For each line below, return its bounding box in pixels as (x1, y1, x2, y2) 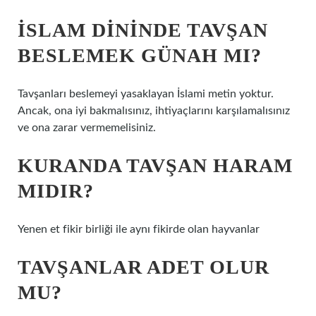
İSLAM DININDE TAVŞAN (18, 19, 268, 41)
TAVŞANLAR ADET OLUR (18, 256, 269, 278)
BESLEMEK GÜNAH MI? (18, 44, 262, 66)
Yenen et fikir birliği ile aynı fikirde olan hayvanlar (18, 224, 260, 235)
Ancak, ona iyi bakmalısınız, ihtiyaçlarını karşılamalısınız (18, 105, 290, 116)
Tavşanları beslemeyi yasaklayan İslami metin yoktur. (18, 88, 274, 99)
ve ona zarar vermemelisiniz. (18, 122, 156, 133)
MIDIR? (18, 180, 94, 202)
